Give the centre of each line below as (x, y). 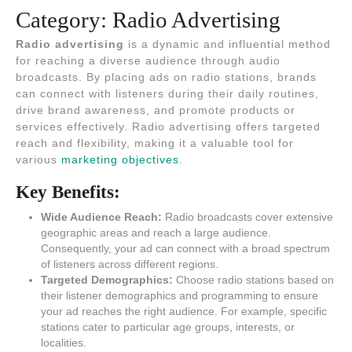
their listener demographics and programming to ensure (180, 296)
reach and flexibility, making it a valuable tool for (155, 143)
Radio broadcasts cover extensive (247, 217)
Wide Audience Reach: (101, 217)
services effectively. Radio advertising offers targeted (168, 127)
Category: (64, 20)
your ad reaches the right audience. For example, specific (184, 312)
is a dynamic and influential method (227, 44)
